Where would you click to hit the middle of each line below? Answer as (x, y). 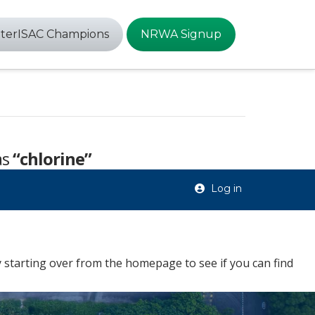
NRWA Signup (181, 34)
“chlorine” (52, 159)
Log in (225, 188)
